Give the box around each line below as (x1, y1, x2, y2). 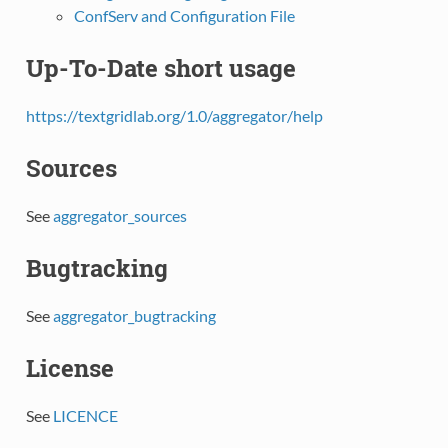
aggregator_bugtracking (52, 305, 216, 325)
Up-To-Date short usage (25, 52, 296, 85)
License (25, 351, 114, 384)
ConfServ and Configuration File (73, 6, 295, 26)
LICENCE (52, 405, 118, 425)
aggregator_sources (52, 205, 187, 225)
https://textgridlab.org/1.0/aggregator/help (25, 106, 323, 126)
